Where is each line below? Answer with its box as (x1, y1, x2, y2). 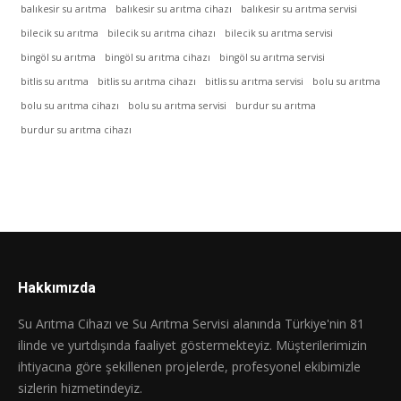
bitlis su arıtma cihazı (98, 74, 196, 88)
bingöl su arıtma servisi (219, 50, 325, 64)
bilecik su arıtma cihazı (107, 26, 216, 39)
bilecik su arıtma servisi (225, 26, 333, 39)
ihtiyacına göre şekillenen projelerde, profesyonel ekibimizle (18, 357, 361, 375)
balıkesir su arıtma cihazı (115, 2, 232, 15)
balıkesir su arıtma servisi (241, 2, 357, 15)
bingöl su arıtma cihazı (105, 50, 210, 64)
